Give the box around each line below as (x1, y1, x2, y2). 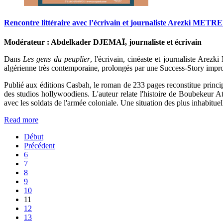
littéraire (41, 18, 70, 27)
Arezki (168, 18, 191, 27)
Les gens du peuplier (23, 55, 90, 64)
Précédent (24, 141, 55, 150)
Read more (4, 115, 38, 124)
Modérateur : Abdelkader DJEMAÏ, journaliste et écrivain (4, 38, 202, 47)
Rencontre (4, 18, 39, 27)
